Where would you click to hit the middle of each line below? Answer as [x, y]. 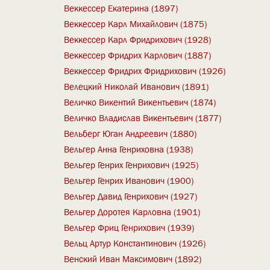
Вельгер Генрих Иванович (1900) [129, 181]
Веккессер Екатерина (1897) [121, 8]
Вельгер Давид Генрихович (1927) [131, 196]
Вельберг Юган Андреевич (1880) [130, 133]
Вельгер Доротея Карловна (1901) [132, 212]
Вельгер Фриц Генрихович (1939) [129, 228]
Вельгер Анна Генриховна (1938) [129, 149]
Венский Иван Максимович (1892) [133, 259]
